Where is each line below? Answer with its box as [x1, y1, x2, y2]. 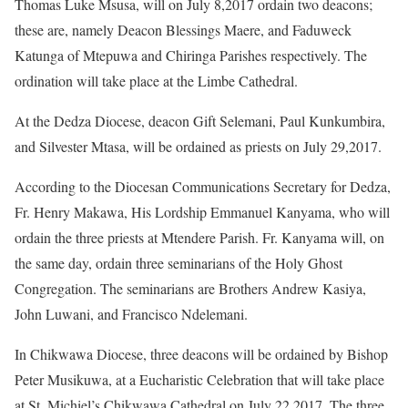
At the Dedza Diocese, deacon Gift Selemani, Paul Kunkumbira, [15, 110, 385, 130]
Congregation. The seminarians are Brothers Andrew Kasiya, [15, 278, 366, 298]
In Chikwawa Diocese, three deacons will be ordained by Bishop [15, 343, 388, 363]
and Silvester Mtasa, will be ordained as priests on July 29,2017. [15, 136, 382, 156]
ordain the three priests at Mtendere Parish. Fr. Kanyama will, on [15, 227, 384, 247]
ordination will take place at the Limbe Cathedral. [15, 70, 298, 90]
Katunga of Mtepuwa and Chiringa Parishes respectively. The [15, 45, 367, 65]
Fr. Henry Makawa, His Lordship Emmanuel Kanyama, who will [15, 201, 390, 221]
